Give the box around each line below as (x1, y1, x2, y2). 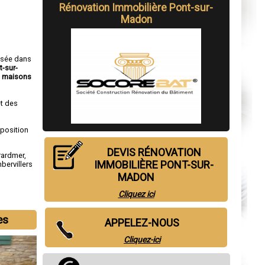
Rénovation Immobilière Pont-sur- (59, 2, 213, 14)
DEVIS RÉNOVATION (106, 146, 201, 159)
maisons (2, 72, 32, 81)
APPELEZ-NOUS (105, 216, 179, 230)
